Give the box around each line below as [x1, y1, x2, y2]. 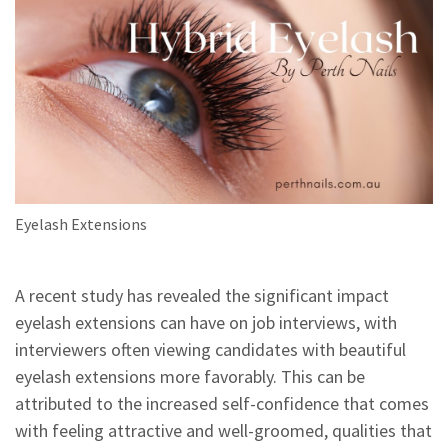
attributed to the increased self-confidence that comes [15, 392, 429, 415]
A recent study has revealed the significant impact [15, 284, 389, 307]
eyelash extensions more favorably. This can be [15, 365, 365, 388]
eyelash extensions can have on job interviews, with [15, 311, 397, 334]
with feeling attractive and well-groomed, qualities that [15, 419, 432, 442]
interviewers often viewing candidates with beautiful [15, 338, 406, 361]
